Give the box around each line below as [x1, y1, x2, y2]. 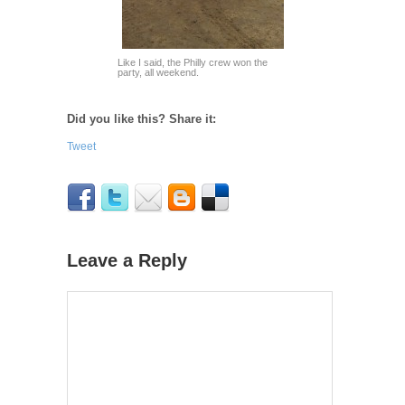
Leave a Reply [67, 250, 187, 270]
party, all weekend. [117, 66, 202, 78]
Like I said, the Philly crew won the [117, 56, 268, 68]
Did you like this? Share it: [67, 111, 216, 126]
